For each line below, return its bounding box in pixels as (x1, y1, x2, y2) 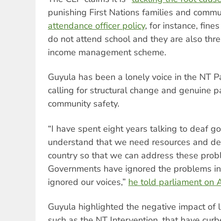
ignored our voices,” (48, 176, 128, 188)
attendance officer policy (48, 19, 145, 32)
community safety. (48, 98, 122, 110)
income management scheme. (48, 46, 169, 58)
